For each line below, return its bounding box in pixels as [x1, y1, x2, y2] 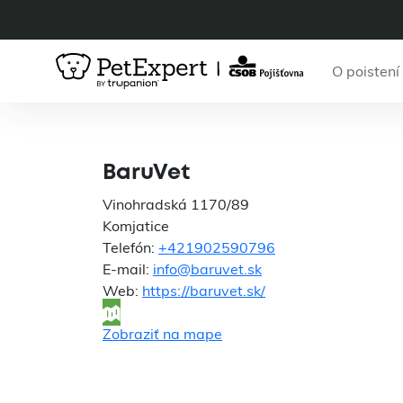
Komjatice [103, 217, 169, 235]
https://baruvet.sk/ [142, 282, 265, 300]
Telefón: [103, 238, 158, 256]
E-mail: [103, 260, 153, 278]
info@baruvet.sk [153, 260, 262, 278]
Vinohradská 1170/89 [103, 195, 249, 213]
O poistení [331, 62, 399, 80]
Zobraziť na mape [103, 325, 222, 344]
